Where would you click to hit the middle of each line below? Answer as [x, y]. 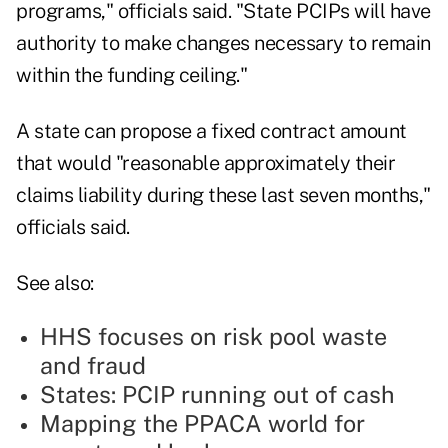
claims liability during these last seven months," [223, 195]
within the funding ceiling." [131, 75]
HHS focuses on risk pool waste [213, 337]
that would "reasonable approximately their [205, 163]
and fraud [93, 366]
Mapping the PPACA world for [202, 424]
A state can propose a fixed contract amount [211, 131]
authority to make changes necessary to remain [223, 43]
